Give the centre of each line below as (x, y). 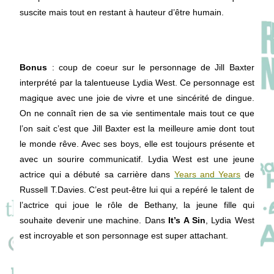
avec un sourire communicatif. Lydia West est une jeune (137, 159)
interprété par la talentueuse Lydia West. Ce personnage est (137, 83)
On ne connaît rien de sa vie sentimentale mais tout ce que (137, 113)
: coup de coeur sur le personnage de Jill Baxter (151, 67)
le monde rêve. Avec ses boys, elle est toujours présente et (137, 144)
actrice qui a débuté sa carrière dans (97, 174)
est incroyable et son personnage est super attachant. (124, 235)
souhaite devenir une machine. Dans (94, 220)
